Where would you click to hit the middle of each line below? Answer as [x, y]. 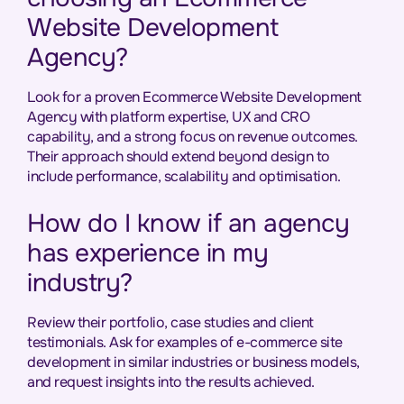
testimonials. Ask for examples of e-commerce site [185, 342]
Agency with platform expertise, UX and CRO [168, 117]
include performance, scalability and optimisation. [184, 176]
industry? [80, 283]
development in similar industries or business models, [193, 362]
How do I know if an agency [188, 224]
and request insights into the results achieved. [171, 382]
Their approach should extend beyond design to [179, 156]
